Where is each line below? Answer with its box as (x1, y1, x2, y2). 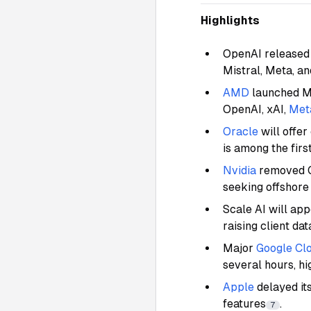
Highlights (201, 14, 260, 27)
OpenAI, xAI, (223, 103, 289, 116)
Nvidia (223, 164, 256, 177)
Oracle (223, 125, 258, 138)
